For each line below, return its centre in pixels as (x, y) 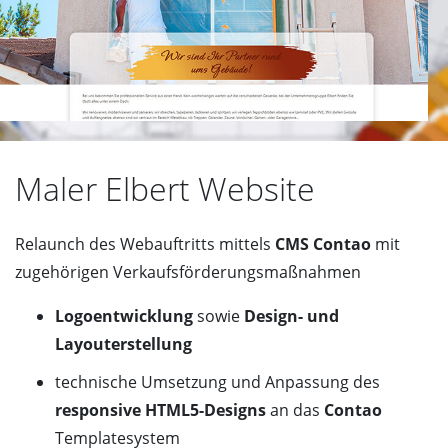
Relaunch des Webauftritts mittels (145, 244)
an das (295, 410)
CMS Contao (323, 244)
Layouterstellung (123, 344)
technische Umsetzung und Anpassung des (217, 382)
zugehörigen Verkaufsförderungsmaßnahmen (188, 272)
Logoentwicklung (126, 316)
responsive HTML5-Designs (160, 410)
